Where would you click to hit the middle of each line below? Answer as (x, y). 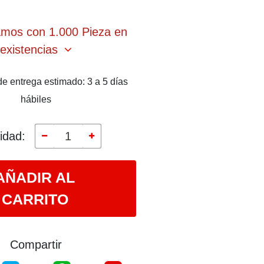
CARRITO (35, 199)
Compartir (36, 245)
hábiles (36, 99)
